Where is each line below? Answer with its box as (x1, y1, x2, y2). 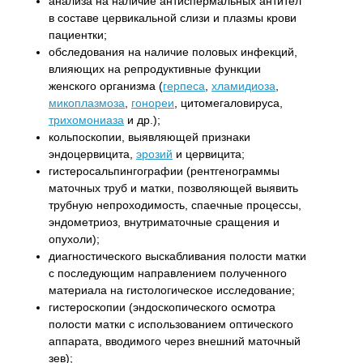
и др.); (124, 113, 160, 126)
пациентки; (49, 28, 107, 41)
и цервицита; (173, 147, 245, 160)
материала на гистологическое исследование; (49, 283, 295, 297)
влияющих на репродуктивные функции (49, 62, 261, 75)
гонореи (131, 96, 174, 109)
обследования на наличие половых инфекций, (49, 45, 297, 58)
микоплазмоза (49, 96, 125, 109)
